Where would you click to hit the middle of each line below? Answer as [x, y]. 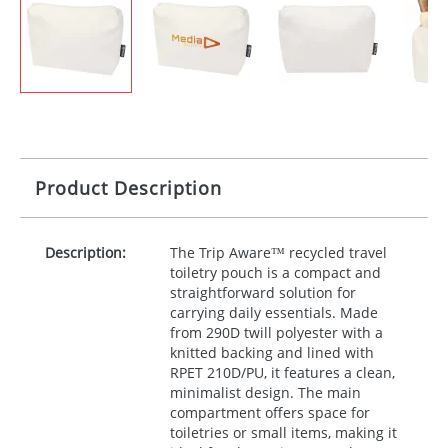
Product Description [128, 188]
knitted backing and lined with [271, 352]
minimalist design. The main [265, 392]
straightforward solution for [262, 292]
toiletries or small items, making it [283, 432]
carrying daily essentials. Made [273, 312]
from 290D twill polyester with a [276, 332]
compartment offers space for [269, 412]
